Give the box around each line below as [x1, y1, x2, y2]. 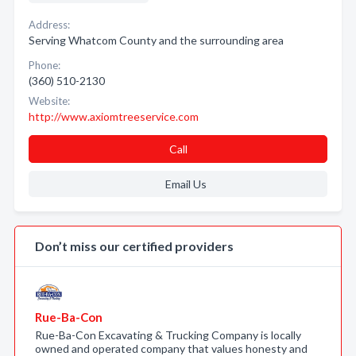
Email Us [164, 177, 207, 191]
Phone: [29, 59, 60, 72]
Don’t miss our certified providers [35, 238, 234, 253]
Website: [29, 95, 70, 107]
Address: [29, 18, 70, 31]
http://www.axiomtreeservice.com [29, 110, 199, 123]
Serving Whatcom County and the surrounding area [29, 33, 284, 47]
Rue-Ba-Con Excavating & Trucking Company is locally [35, 328, 301, 342]
